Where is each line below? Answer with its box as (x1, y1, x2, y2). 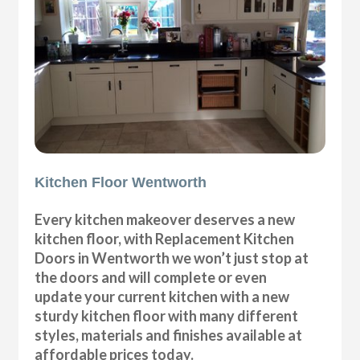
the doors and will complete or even (35, 268, 268, 286)
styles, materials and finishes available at (35, 325, 303, 344)
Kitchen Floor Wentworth (35, 174, 207, 190)
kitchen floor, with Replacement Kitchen (35, 229, 295, 247)
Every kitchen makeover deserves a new (35, 210, 296, 228)
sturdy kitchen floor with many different (35, 306, 299, 325)
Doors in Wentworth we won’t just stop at (35, 248, 309, 267)
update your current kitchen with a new (35, 287, 290, 305)
